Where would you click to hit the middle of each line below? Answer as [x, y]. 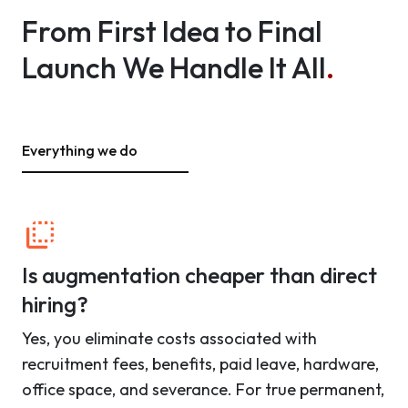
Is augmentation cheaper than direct [199, 275]
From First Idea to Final [172, 31]
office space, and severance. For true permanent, [203, 390]
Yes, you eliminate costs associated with [169, 339]
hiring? [55, 305]
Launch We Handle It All [174, 68]
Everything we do [80, 151]
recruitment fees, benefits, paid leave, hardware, [200, 364]
